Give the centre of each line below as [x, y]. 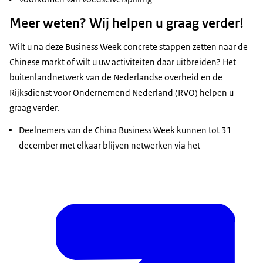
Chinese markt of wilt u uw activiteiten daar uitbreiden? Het [123, 62]
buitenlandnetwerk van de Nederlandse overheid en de [116, 77]
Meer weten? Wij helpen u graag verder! [127, 23]
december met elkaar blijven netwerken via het [109, 145]
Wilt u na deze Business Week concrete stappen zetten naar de [129, 46]
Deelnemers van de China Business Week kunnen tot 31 [125, 130]
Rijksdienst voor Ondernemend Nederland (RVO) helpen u [122, 92]
